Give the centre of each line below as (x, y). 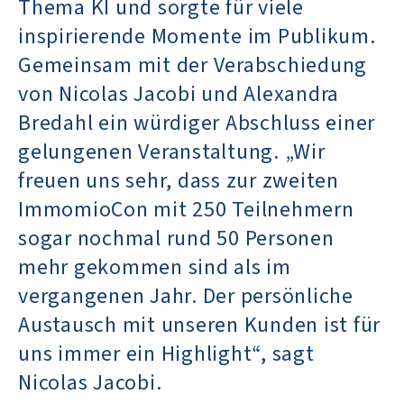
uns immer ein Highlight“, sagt (166, 353)
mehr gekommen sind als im (155, 267)
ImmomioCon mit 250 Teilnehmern (186, 209)
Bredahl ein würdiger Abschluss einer (197, 123)
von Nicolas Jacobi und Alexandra (179, 94)
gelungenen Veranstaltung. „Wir (172, 151)
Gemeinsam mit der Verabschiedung (193, 65)
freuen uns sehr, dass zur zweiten (179, 180)
